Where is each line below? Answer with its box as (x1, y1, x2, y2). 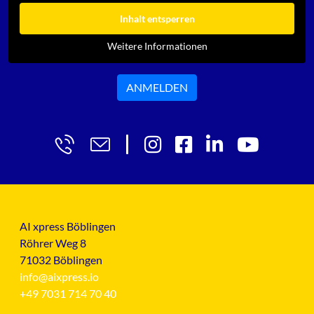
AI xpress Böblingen (20, 219, 116, 233)
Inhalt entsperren (119, 13, 195, 25)
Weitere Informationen (107, 40, 207, 52)
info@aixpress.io (20, 270, 99, 283)
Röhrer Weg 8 (20, 236, 86, 250)
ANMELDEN (126, 81, 188, 94)
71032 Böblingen (20, 253, 102, 266)
